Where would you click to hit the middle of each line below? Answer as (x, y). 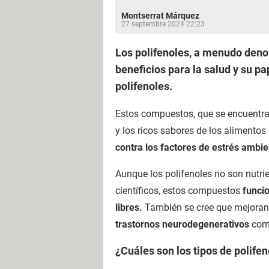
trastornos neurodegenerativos (182, 224)
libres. (129, 207)
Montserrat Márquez (160, 16)
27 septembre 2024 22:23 (163, 24)
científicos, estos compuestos (179, 191)
